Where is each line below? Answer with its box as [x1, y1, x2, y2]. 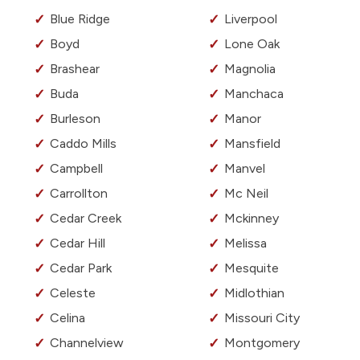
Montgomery [224, 335, 300, 351]
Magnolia [224, 61, 276, 77]
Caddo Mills [50, 136, 117, 152]
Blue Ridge [50, 11, 110, 27]
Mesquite [224, 260, 279, 276]
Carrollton [50, 186, 108, 202]
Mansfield [224, 136, 280, 152]
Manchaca [224, 86, 284, 102]
